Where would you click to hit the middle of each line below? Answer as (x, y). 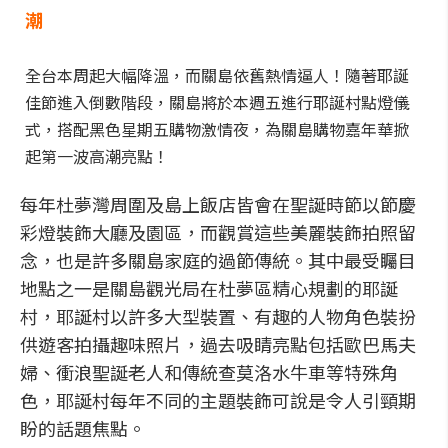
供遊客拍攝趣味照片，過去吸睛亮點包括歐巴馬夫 (218, 344)
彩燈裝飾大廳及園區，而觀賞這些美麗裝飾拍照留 (218, 232)
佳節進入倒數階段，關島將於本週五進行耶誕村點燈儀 (217, 102)
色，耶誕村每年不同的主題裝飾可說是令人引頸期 (218, 400)
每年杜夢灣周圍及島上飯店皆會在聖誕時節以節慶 (218, 204)
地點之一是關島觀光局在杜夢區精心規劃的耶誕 (209, 288)
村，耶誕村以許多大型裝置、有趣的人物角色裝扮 (218, 316)
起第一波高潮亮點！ (97, 156)
